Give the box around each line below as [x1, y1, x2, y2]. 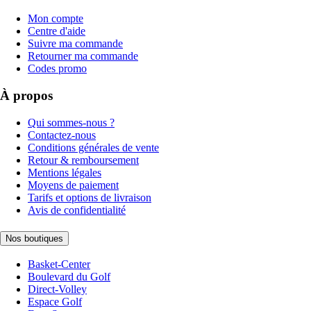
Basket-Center [28, 258, 90, 271]
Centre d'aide [28, 25, 85, 37]
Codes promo [28, 62, 87, 75]
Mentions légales [28, 166, 101, 178]
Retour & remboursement [28, 153, 139, 166]
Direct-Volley [28, 283, 87, 296]
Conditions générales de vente [28, 141, 159, 153]
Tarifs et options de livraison [28, 191, 151, 203]
